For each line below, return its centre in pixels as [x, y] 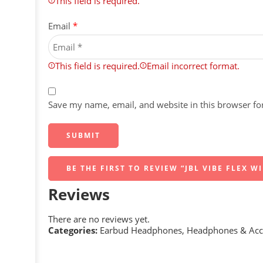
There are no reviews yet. [99, 220]
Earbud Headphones [141, 231]
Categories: [73, 231]
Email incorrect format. [193, 66]
